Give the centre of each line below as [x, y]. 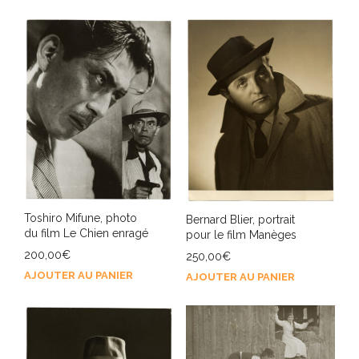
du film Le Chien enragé [86, 234]
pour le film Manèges [241, 234]
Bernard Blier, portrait [240, 219]
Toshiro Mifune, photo [81, 218]
